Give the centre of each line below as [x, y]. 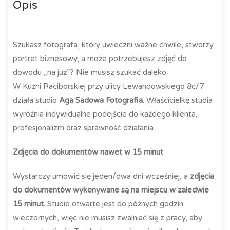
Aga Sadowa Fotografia [101, 100]
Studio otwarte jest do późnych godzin [114, 204]
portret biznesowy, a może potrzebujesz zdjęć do [100, 59]
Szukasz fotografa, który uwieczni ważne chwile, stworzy [113, 45]
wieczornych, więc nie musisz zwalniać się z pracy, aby [108, 218]
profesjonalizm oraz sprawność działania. [84, 128]
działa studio [36, 100]
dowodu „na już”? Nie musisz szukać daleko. [90, 72]
